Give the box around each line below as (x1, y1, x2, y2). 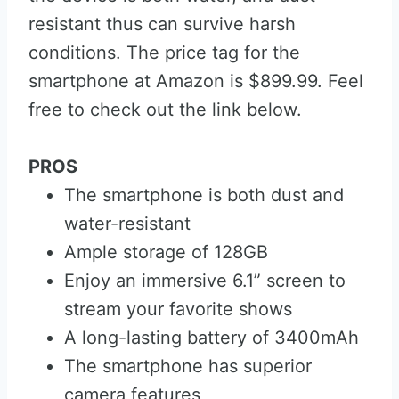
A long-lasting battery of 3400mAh (64, 327, 359, 348)
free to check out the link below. (28, 99, 302, 120)
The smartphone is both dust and (64, 184, 344, 206)
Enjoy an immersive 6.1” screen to (64, 270, 346, 291)
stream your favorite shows (64, 298, 292, 320)
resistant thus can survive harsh (28, 13, 296, 35)
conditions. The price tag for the (28, 42, 300, 63)
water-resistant (64, 213, 191, 234)
